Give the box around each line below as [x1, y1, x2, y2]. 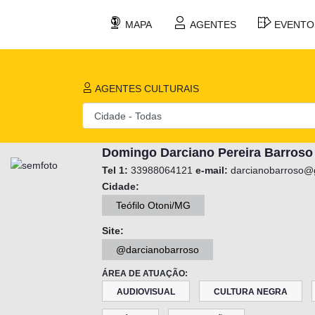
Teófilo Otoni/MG [116, 200, 191, 212]
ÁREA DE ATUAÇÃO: [102, 269, 188, 279]
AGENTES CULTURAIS [92, 83, 199, 94]
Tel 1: [102, 165, 128, 176]
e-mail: [195, 165, 228, 176]
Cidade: [102, 181, 139, 193]
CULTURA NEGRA [214, 287, 288, 297]
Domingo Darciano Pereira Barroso [102, 146, 313, 160]
